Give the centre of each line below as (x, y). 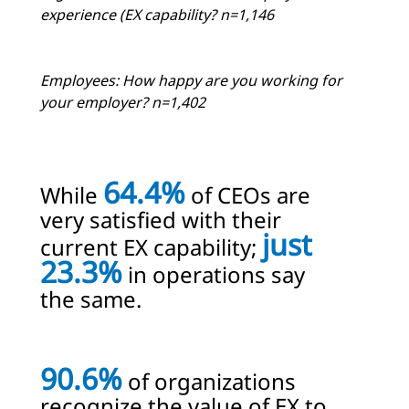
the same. (91, 299)
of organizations (209, 382)
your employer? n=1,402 (123, 103)
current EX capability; (151, 247)
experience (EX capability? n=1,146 (157, 15)
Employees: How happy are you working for (191, 81)
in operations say (214, 275)
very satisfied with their (161, 220)
